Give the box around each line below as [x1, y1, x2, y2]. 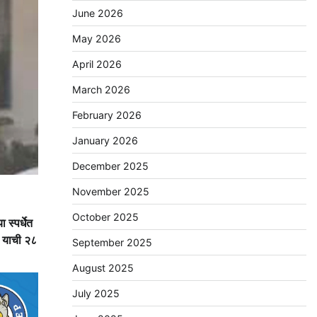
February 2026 [71, 109, 142, 122]
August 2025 [71, 262, 134, 275]
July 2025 [71, 287, 120, 300]
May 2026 [71, 33, 121, 45]
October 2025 [71, 211, 139, 224]
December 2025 [71, 160, 149, 173]
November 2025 [71, 185, 149, 198]
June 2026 [71, 7, 123, 20]
